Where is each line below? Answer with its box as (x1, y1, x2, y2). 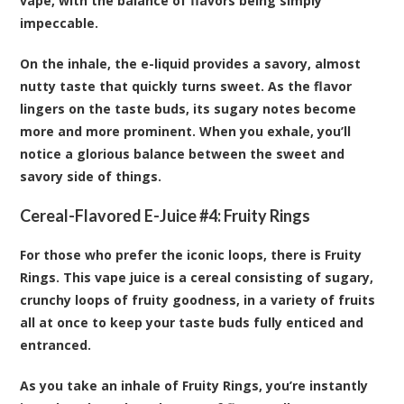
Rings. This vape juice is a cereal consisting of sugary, (20, 268, 374, 286)
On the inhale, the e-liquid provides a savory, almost (20, 54, 362, 72)
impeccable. (20, 14, 99, 32)
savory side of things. (20, 167, 162, 185)
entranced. (20, 335, 92, 353)
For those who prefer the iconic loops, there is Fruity (20, 245, 363, 263)
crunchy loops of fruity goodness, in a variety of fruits (20, 290, 376, 308)
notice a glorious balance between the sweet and (20, 144, 345, 162)
